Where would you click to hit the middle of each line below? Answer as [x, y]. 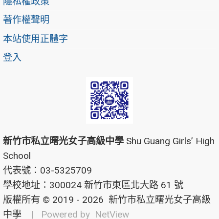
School [17, 155]
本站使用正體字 [35, 39]
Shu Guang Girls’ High [169, 141]
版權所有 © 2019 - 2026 [53, 199]
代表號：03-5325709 [47, 170]
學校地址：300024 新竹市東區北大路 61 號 [93, 185]
